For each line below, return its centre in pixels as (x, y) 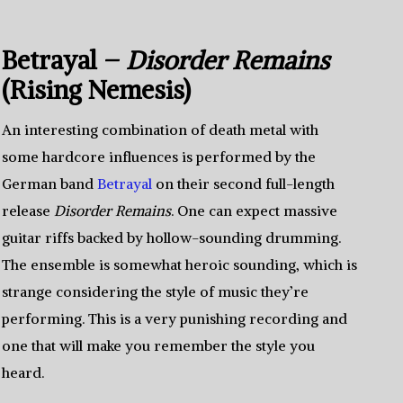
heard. (23, 372)
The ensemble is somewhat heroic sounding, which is (180, 264)
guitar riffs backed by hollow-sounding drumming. (172, 237)
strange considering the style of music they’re (156, 291)
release (28, 210)
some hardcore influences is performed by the (159, 157)
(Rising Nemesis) (97, 90)
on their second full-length (244, 184)
